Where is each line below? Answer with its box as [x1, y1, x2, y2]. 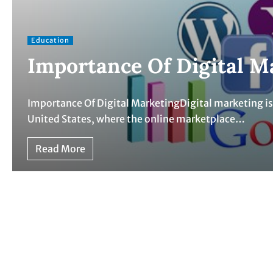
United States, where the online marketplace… [27, 112, 245, 125]
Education [31, 35, 69, 44]
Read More [35, 142, 85, 155]
